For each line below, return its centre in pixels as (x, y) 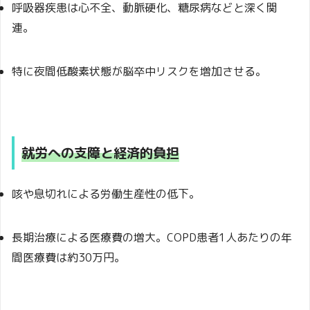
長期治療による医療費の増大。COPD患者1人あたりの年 (152, 237)
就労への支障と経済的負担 (100, 153)
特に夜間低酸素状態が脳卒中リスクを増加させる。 (139, 72)
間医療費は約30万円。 (69, 257)
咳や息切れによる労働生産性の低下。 (106, 194)
